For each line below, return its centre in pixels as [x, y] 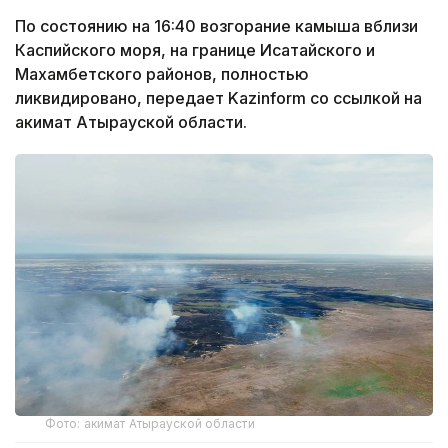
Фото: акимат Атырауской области [150, 423]
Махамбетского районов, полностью [162, 74]
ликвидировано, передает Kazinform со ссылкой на [218, 98]
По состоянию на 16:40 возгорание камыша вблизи [216, 26]
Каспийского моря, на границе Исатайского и [195, 50]
